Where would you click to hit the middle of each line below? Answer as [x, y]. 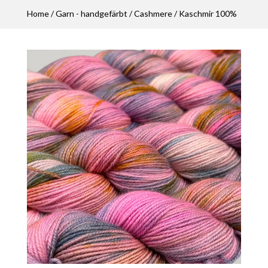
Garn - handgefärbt [91, 13]
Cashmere [153, 13]
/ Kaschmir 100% [204, 13]
